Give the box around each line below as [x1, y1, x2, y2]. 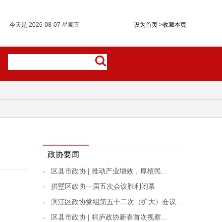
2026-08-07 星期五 [29, 21, 80, 28]
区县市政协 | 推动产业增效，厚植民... [51, 167, 167, 175]
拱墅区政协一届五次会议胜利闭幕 [51, 182, 155, 190]
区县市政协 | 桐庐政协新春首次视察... [51, 213, 167, 221]
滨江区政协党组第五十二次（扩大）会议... [51, 198, 182, 206]
